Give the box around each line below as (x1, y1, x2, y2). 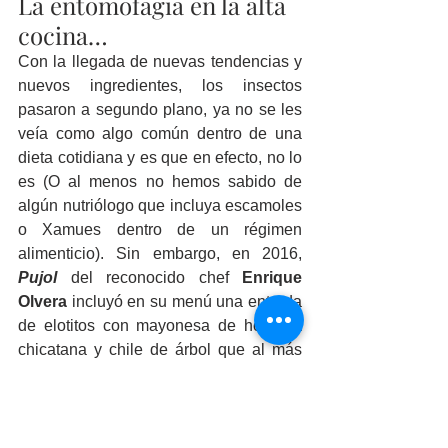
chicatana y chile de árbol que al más (18, 341, 302, 359)
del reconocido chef (70, 269, 242, 287)
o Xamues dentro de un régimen (18, 221, 302, 239)
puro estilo (18, 365, 119, 383)
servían (234, 365, 303, 383)
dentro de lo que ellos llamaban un (18, 389, 302, 407)
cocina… (18, 19, 108, 52)
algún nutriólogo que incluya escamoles (18, 197, 302, 215)
